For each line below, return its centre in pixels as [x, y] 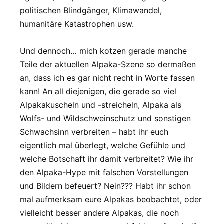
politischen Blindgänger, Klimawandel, [91, 11]
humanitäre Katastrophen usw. [77, 24]
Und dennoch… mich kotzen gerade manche [103, 51]
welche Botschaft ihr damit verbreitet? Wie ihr [107, 159]
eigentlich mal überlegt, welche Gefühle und [103, 146]
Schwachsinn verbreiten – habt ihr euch [94, 132]
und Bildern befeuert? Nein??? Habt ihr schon [105, 186]
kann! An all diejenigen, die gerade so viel [98, 92]
